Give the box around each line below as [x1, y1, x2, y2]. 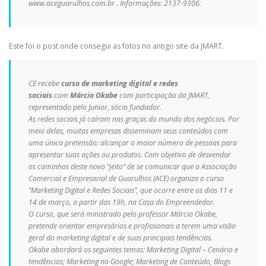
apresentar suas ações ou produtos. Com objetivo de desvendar [28, 149, 231, 160]
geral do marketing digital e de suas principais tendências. [28, 232, 213, 243]
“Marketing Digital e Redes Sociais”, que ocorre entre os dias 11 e [28, 185, 233, 195]
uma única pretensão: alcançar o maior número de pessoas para [28, 137, 237, 148]
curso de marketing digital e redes [61, 78, 178, 88]
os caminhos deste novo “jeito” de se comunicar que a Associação [28, 161, 237, 172]
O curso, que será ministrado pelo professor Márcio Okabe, [28, 208, 217, 219]
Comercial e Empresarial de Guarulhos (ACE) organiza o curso [28, 173, 224, 183]
